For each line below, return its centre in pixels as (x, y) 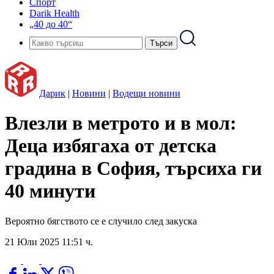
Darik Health (54, 13)
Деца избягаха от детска (111, 146)
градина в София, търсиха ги (133, 168)
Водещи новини (146, 93)
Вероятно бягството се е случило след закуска (101, 221)
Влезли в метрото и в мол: (121, 123)
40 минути (50, 191)
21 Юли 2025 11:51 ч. (49, 242)
